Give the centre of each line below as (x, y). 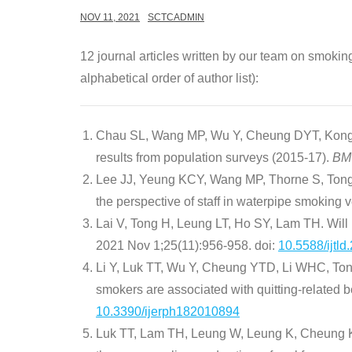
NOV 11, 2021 (110, 18)
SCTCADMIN (176, 18)
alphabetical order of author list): (169, 79)
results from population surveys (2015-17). (214, 158)
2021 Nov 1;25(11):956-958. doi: (187, 246)
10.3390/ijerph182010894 (168, 312)
